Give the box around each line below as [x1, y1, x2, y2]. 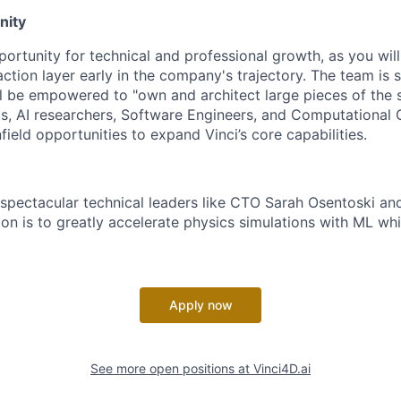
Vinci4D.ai [253, 361, 311, 376]
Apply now [168, 297, 233, 312]
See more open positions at [90, 361, 253, 376]
